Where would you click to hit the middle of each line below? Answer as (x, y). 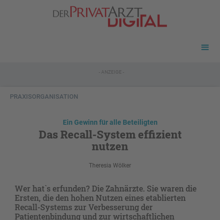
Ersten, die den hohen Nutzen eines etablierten (100, 198)
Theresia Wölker (110, 166)
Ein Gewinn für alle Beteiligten (110, 123)
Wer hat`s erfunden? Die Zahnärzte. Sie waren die (106, 189)
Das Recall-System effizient (110, 135)
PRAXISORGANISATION (44, 97)
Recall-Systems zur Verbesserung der (84, 207)
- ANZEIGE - (111, 72)
